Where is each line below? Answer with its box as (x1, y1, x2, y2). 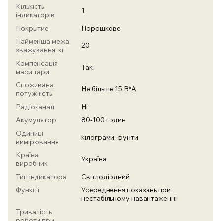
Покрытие (16, 24, 49, 33)
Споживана (16, 80, 54, 89)
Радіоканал (16, 102, 54, 111)
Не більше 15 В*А (81, 84, 136, 93)
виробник (16, 159, 48, 168)
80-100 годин (81, 115, 126, 124)
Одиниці (16, 129, 43, 138)
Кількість (16, 2, 44, 11)
